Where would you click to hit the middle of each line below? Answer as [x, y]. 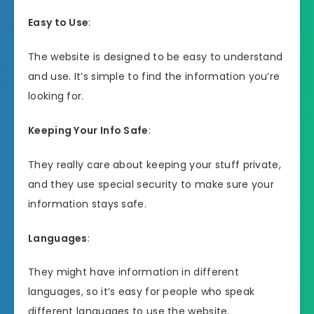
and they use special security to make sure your [151, 184]
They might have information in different [134, 272]
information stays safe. [87, 204]
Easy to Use [59, 23]
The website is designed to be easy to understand [156, 57]
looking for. [56, 96]
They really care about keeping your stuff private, [155, 164]
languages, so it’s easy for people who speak [142, 292]
